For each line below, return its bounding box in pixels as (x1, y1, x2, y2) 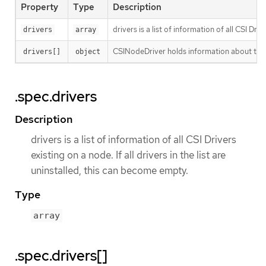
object (75, 47, 100, 56)
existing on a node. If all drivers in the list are (31, 148, 226, 161)
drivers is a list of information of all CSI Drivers (31, 132, 236, 146)
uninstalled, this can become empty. (31, 163, 188, 177)
